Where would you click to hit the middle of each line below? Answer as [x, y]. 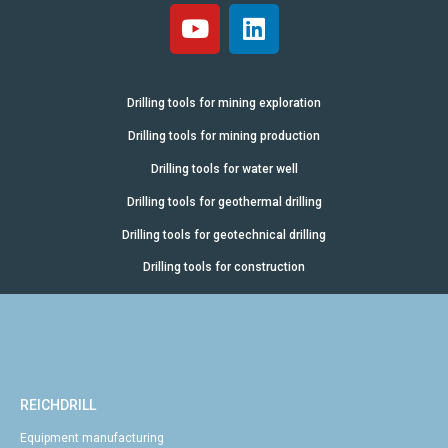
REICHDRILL [58, 404]
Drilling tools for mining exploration [224, 102]
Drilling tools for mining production [224, 135]
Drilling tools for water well [224, 168]
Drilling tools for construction [224, 267]
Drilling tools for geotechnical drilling [224, 234]
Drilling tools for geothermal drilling [224, 201]
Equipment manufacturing [92, 437]
